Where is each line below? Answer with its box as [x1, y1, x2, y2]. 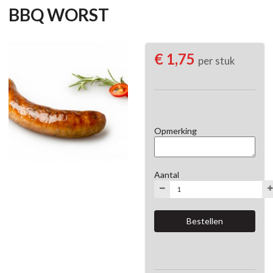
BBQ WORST [9, 4, 109, 26]
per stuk [198, 54, 235, 67]
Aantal [154, 169, 179, 180]
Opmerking [154, 125, 197, 136]
